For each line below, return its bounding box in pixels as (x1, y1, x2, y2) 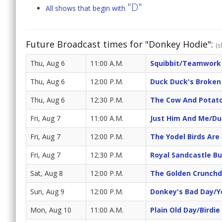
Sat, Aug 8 (30, 168, 63, 178)
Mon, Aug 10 (30, 205, 71, 215)
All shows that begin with (46, 3, 127, 13)
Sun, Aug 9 (30, 187, 64, 197)
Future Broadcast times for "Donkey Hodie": (26, 38, 216, 51)
